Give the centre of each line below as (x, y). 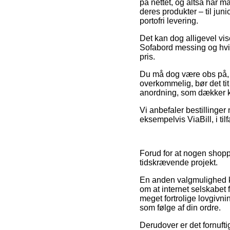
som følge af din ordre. (180, 207)
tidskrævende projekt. (179, 162)
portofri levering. (169, 21)
